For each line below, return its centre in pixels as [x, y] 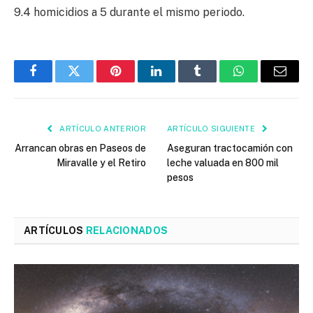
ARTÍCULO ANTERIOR [102, 129]
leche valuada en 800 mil [223, 163]
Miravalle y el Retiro [101, 163]
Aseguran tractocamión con [230, 148]
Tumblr [215, 81]
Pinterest [136, 81]
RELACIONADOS [127, 231]
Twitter [91, 81]
